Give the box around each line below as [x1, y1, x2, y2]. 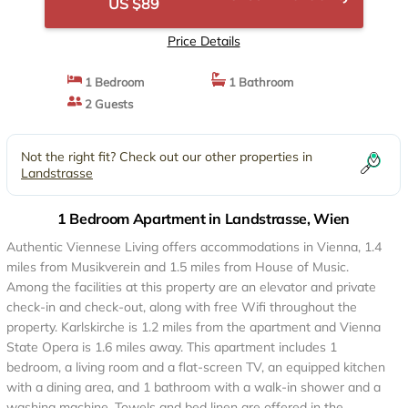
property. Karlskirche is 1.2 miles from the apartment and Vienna [6, 319, 381, 335]
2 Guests [82, 97, 133, 111]
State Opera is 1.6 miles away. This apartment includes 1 [6, 339, 337, 355]
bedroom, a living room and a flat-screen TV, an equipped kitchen [6, 359, 385, 375]
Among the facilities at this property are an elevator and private [6, 279, 376, 295]
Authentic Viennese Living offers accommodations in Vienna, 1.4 [6, 239, 382, 255]
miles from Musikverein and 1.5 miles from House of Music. [6, 259, 349, 275]
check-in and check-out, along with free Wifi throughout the [6, 299, 357, 315]
